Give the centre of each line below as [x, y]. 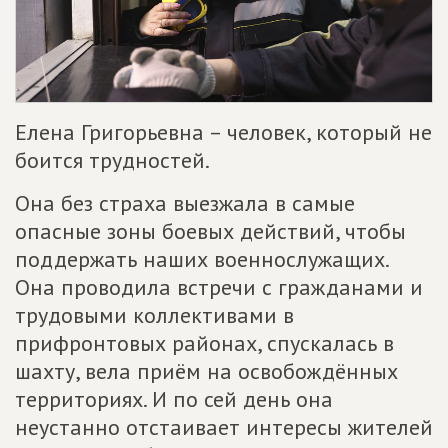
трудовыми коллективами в [154, 314]
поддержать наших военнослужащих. [201, 258]
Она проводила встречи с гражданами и [219, 286]
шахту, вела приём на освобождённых [206, 370]
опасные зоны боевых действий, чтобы [210, 230]
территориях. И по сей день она [174, 398]
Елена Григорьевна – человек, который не [223, 131]
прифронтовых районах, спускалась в [204, 342]
